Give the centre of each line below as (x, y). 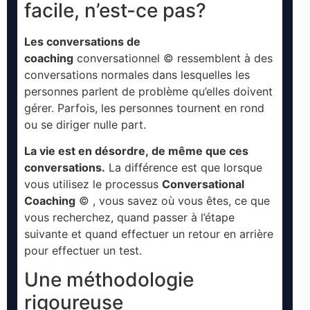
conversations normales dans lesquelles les (137, 74)
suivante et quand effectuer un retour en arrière (149, 234)
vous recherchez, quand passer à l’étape (129, 217)
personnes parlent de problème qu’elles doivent (148, 91)
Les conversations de (82, 41)
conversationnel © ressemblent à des (173, 58)
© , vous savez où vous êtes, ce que (173, 200)
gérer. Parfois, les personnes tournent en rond (144, 108)
